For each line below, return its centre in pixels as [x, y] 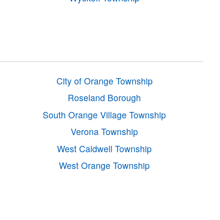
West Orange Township [105, 165]
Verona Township [105, 132]
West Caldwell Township [105, 148]
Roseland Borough [105, 98]
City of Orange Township [104, 81]
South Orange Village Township [105, 114]
